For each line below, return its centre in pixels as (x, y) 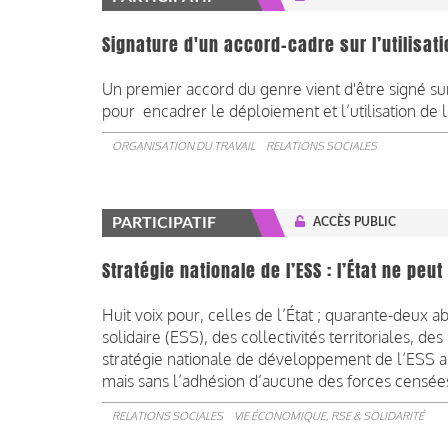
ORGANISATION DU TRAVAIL (183, 145)
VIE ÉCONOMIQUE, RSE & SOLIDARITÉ (329, 415)
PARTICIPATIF (164, 222)
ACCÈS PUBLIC (354, 221)
